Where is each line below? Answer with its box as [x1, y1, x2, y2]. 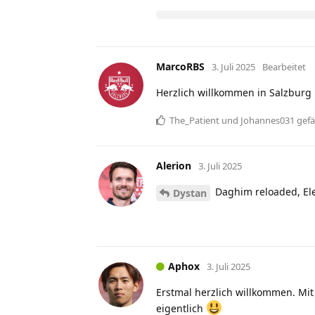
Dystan [173, 186, 207, 200]
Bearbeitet [262, 60, 306, 73]
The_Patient [169, 113, 219, 127]
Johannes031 [240, 113, 295, 127]
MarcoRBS [156, 59, 205, 73]
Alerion [156, 158, 191, 172]
